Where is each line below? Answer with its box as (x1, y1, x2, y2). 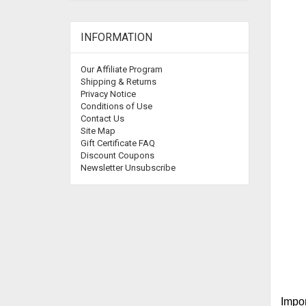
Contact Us (81, 113, 124, 124)
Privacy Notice (81, 89, 136, 99)
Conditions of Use (81, 101, 152, 111)
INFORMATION (81, 31, 152, 44)
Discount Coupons (81, 150, 154, 161)
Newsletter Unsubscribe (81, 163, 176, 173)
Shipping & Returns (81, 76, 156, 87)
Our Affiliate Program (81, 64, 163, 74)
